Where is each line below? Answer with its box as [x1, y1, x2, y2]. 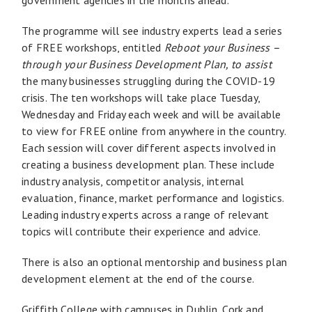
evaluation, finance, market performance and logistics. [22, 190, 284, 205]
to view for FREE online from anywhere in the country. [22, 123, 286, 138]
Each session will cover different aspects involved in [22, 140, 276, 155]
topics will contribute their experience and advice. [22, 224, 261, 238]
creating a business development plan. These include [22, 157, 275, 171]
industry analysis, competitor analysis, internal [22, 173, 244, 188]
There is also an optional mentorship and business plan [22, 254, 288, 269]
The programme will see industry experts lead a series [22, 23, 282, 38]
